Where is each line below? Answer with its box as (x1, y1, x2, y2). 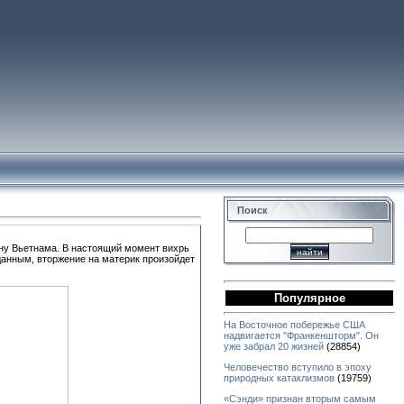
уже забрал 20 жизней (224, 341, 324, 353)
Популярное (273, 290, 345, 305)
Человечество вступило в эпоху (224, 361, 372, 372)
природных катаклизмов (224, 372, 335, 383)
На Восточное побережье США (224, 319, 365, 331)
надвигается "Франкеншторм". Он (224, 330, 379, 342)
